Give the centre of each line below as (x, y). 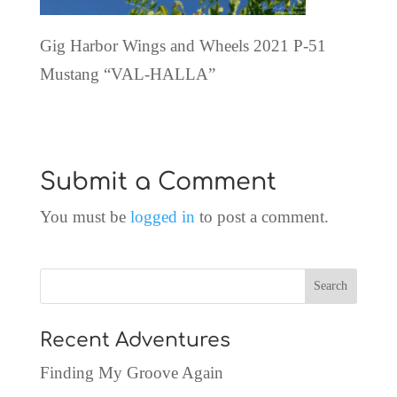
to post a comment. (261, 216)
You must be (85, 216)
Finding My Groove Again (131, 372)
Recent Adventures (135, 340)
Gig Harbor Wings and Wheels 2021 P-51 (183, 45)
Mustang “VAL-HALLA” (127, 74)
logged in (162, 216)
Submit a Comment (158, 181)
